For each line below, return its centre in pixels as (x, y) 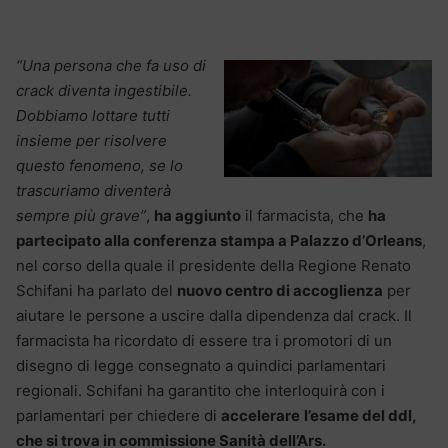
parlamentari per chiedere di (118, 415)
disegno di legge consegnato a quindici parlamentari (201, 365)
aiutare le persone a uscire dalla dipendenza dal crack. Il (214, 315)
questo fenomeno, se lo (99, 165)
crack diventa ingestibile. (104, 90)
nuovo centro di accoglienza (280, 290)
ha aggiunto (197, 215)
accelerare (260, 415)
